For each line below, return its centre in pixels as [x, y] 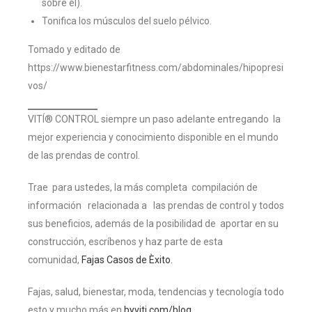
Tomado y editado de [74, 49]
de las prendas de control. [84, 155]
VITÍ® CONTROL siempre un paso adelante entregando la [154, 119]
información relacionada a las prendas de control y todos [156, 205]
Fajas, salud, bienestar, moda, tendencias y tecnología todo [156, 291]
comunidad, [55, 259]
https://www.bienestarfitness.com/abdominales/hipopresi [156, 67]
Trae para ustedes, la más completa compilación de [143, 187]
